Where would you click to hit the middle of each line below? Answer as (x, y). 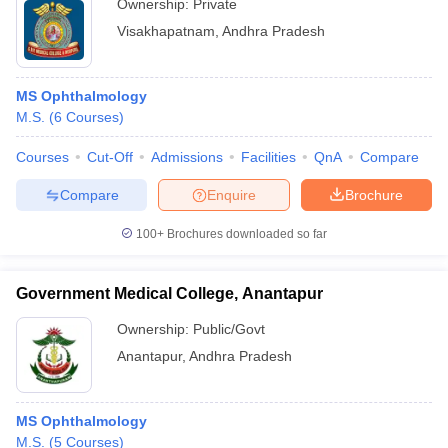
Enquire (231, 194)
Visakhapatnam (166, 31)
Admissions (187, 157)
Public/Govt (229, 329)
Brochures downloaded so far (245, 234)
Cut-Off (110, 157)
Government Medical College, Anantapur (169, 293)
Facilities (268, 157)
